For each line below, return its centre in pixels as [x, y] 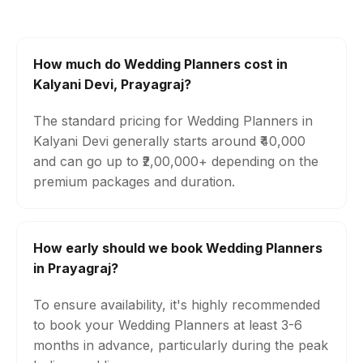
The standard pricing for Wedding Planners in [173, 121]
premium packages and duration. [134, 181]
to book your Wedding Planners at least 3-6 [168, 325]
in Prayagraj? [76, 268]
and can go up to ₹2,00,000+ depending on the [176, 161]
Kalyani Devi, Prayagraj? [112, 84]
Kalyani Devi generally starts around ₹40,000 [169, 141]
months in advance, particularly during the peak [181, 345]
